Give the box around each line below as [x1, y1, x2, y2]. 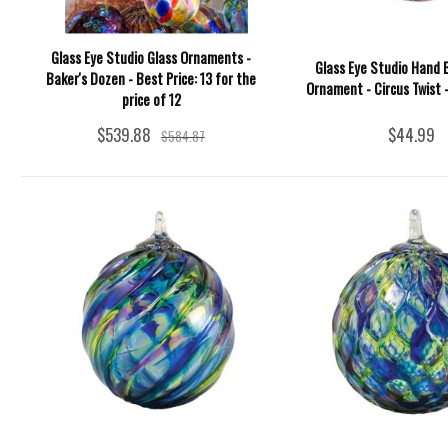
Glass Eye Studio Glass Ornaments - [51, 46, 252, 68]
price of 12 [121, 88, 181, 110]
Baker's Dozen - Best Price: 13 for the [46, 67, 257, 89]
